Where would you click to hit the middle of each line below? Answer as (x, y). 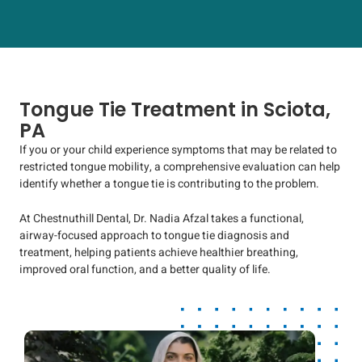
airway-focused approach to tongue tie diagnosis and (154, 236)
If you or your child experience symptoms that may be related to (178, 149)
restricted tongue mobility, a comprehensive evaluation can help (180, 166)
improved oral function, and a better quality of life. (145, 270)
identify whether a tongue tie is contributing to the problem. (169, 183)
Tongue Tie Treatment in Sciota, (175, 109)
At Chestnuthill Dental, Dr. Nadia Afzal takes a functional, (162, 219)
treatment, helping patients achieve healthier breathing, (159, 253)
